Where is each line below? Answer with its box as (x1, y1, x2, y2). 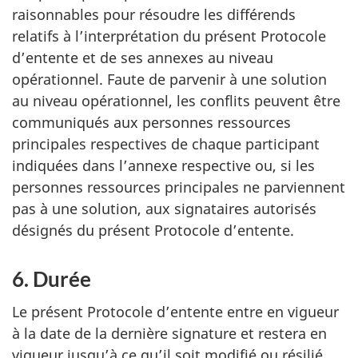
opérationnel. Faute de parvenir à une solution (12, 70, 327, 89)
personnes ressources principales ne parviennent (12, 177, 345, 197)
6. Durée (12, 266, 91, 292)
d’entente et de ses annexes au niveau (12, 48, 273, 67)
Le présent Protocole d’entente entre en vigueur (12, 301, 339, 321)
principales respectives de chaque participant (12, 134, 320, 153)
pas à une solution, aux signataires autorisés (12, 199, 316, 218)
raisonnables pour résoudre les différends (12, 5, 296, 24)
